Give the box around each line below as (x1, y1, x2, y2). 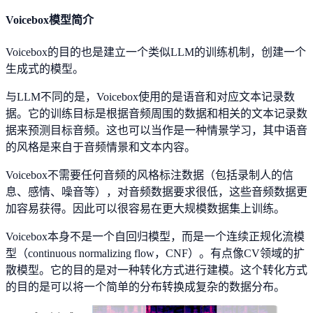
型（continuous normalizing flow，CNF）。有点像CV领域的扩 (6, 247, 305, 259)
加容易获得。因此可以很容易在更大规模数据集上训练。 (6, 202, 285, 214)
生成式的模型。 (6, 62, 84, 75)
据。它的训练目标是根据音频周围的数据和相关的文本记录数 (6, 107, 307, 119)
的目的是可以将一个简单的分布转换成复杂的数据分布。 (6, 280, 285, 293)
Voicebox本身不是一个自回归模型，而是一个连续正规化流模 (6, 230, 305, 242)
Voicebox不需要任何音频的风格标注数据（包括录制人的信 (6, 168, 293, 181)
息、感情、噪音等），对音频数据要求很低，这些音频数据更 (6, 185, 307, 198)
